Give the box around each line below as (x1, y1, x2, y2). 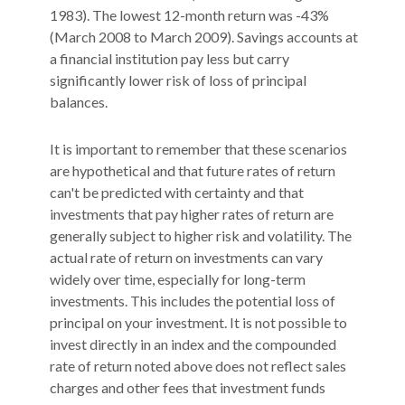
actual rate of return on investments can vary (50, 248, 323, 266)
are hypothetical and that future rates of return (50, 161, 335, 179)
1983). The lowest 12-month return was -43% (50, 6, 329, 24)
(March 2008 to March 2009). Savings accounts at (50, 28, 358, 46)
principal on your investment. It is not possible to (50, 313, 347, 331)
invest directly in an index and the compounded (50, 334, 336, 353)
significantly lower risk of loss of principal (50, 71, 306, 89)
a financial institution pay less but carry (50, 50, 289, 68)
